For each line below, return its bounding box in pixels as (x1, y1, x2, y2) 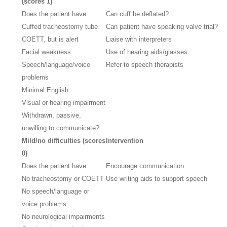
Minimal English (22, 86, 69, 94)
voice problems (22, 200, 67, 208)
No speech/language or (22, 187, 90, 195)
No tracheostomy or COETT (22, 174, 104, 182)
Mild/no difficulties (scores (22, 136, 106, 144)
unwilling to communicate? (22, 124, 100, 132)
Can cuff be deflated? (106, 10, 169, 18)
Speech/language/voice (22, 60, 91, 68)
